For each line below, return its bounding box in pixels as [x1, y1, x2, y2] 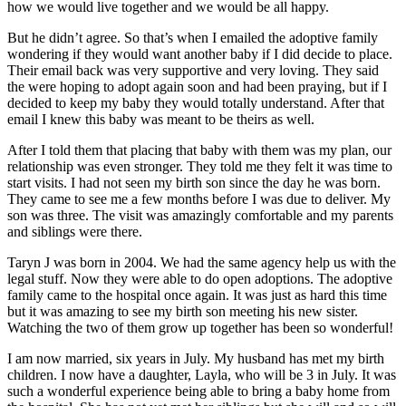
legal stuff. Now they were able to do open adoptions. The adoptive [7, 270, 392, 286]
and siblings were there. [7, 223, 142, 239]
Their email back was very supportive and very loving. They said [7, 62, 379, 78]
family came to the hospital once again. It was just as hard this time [7, 286, 387, 303]
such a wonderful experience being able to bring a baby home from [7, 382, 390, 399]
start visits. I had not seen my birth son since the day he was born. [7, 174, 381, 190]
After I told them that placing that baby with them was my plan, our [7, 141, 391, 158]
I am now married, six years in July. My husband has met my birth [7, 350, 384, 366]
